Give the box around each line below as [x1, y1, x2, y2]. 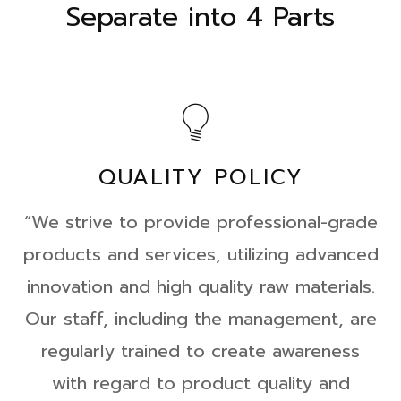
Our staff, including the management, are [24, 305, 377, 332]
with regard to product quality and [51, 370, 350, 397]
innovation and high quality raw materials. [26, 273, 375, 300]
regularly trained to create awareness [41, 337, 360, 364]
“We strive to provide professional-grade [23, 209, 378, 235]
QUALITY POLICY [98, 161, 303, 193]
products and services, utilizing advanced [22, 241, 379, 268]
